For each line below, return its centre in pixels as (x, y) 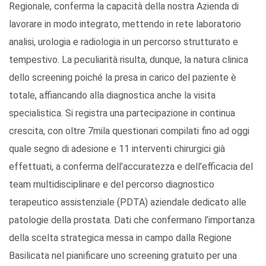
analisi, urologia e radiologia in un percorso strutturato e (123, 42)
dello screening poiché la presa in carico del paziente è (123, 77)
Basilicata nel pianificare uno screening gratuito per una (123, 255)
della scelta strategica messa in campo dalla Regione (120, 237)
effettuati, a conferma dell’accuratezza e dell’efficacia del (131, 166)
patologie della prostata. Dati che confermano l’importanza (132, 220)
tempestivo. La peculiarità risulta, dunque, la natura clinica (129, 59)
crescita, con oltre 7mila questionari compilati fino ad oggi (129, 131)
